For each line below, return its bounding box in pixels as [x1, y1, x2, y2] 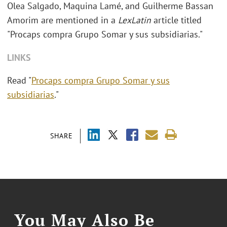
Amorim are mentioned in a [7, 14, 118, 26]
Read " [7, 74, 31, 87]
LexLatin [118, 14, 151, 26]
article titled [151, 14, 202, 26]
